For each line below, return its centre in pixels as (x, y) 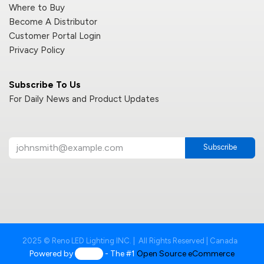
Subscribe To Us (45, 85)
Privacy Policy (37, 50)
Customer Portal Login (55, 36)
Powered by (52, 253)
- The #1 (120, 253)
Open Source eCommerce (186, 253)
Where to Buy (37, 7)
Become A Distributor (53, 22)
